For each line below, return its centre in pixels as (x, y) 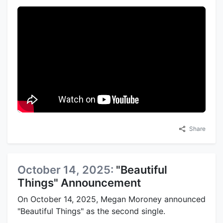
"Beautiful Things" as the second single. (91, 211)
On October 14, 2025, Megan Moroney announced (111, 199)
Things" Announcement (79, 182)
